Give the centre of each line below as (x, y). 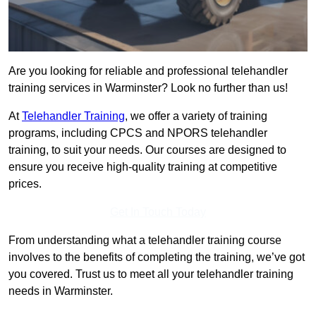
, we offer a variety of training (196, 116)
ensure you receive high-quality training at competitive (143, 167)
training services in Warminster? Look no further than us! (148, 88)
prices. (25, 184)
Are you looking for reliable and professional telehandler (148, 71)
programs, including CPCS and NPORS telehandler (138, 133)
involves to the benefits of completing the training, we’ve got (157, 257)
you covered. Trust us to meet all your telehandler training (151, 274)
